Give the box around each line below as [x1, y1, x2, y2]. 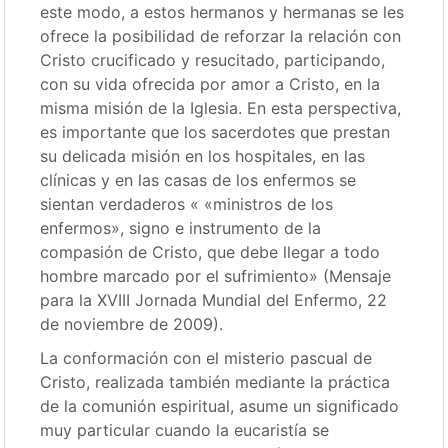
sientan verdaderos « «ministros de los [40, 194, 334, 214]
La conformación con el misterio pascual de [40, 348, 373, 368]
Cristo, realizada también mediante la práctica [40, 372, 391, 392]
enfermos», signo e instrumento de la [40, 218, 322, 238]
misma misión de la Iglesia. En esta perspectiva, [40, 98, 402, 118]
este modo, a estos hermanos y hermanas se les [40, 2, 405, 22]
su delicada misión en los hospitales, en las [40, 146, 366, 166]
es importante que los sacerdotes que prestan [40, 122, 391, 142]
